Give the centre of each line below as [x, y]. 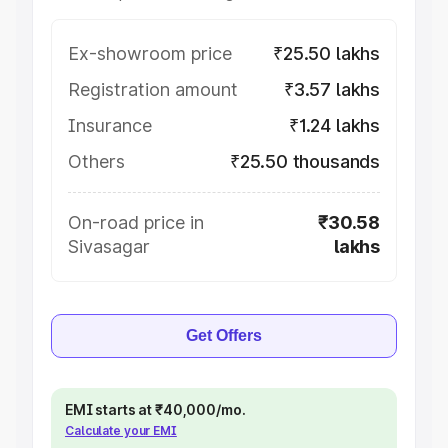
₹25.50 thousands [304, 161]
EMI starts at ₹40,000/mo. [155, 409]
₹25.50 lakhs [326, 53]
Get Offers [224, 335]
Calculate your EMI [121, 430]
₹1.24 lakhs [334, 125]
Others [96, 161]
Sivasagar [109, 246]
